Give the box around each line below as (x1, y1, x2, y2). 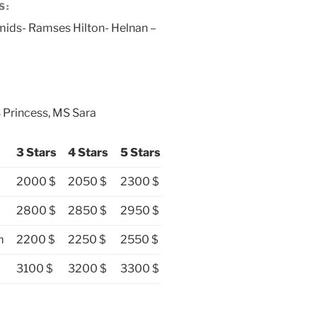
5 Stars (120, 145, 161, 159)
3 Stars (16, 145, 57, 159)
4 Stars (67, 145, 108, 159)
